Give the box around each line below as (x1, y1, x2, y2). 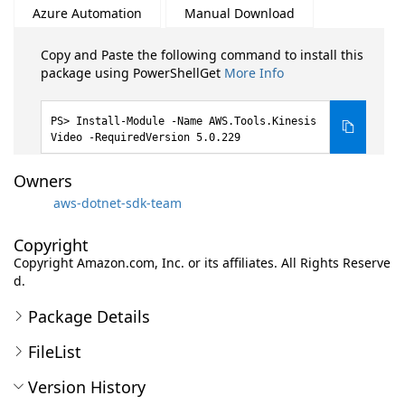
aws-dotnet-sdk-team (53, 193, 182, 212)
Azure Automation (33, 5, 142, 22)
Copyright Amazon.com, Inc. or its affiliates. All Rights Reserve (14, 254, 391, 271)
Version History (28, 376, 146, 398)
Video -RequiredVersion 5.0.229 (51, 131, 240, 144)
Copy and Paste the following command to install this (41, 46, 363, 63)
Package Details (28, 306, 150, 327)
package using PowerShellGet (41, 64, 224, 81)
